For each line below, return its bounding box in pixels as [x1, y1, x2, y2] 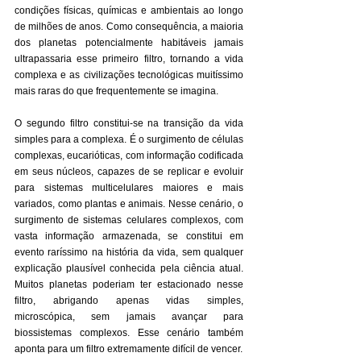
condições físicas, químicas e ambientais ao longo [15, 5, 243, 16]
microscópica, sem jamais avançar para [15, 311, 243, 322]
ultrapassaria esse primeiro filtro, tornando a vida [15, 53, 243, 64]
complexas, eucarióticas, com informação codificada [15, 150, 243, 161]
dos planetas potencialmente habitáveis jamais [15, 37, 243, 48]
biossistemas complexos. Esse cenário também [15, 327, 243, 338]
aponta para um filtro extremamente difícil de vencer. [15, 343, 243, 355]
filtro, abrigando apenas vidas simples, [15, 295, 243, 306]
